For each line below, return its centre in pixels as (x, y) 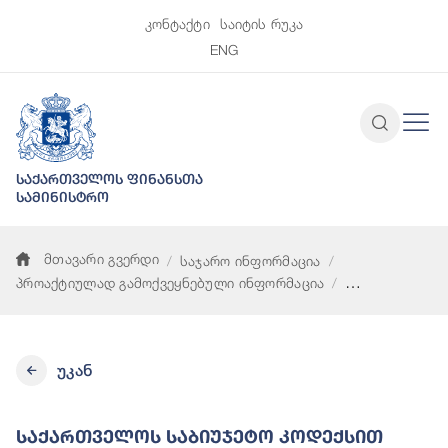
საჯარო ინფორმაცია (250, 261)
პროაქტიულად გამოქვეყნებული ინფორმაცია (170, 283)
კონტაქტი (177, 23)
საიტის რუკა (261, 23)
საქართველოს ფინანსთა (109, 179)
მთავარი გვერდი (101, 259)
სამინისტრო (62, 197)
